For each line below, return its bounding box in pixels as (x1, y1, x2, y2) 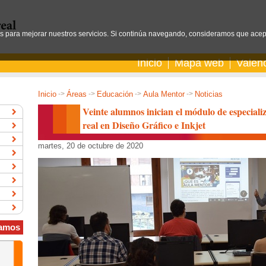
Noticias (195, 90, 223, 99)
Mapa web (175, 57, 224, 69)
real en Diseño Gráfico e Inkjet (83, 118, 205, 132)
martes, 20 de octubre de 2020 (38, 141, 143, 150)
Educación (97, 90, 133, 99)
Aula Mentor (143, 90, 185, 99)
